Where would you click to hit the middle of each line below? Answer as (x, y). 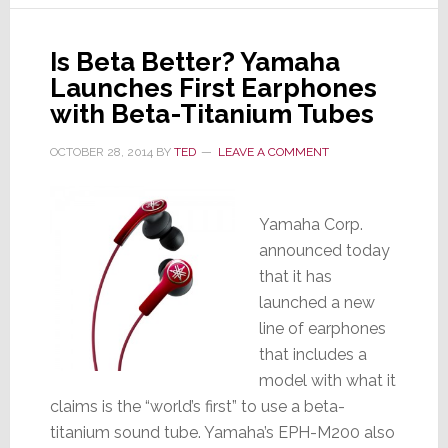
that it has (295, 276)
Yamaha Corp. (310, 224)
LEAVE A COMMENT (273, 151)
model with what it (327, 380)
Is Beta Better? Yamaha (194, 61)
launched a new (316, 302)
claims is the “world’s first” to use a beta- (197, 406)
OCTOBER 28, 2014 (101, 151)
